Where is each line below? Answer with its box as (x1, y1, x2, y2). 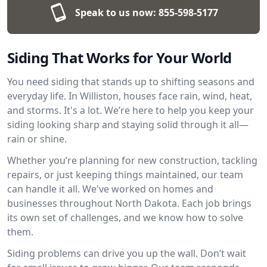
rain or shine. (7, 132, 67, 145)
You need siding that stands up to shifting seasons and (7, 75, 254, 88)
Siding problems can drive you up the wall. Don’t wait (7, 247, 246, 260)
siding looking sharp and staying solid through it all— (7, 118, 249, 131)
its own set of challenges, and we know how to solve (7, 211, 243, 224)
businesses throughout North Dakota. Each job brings (7, 197, 252, 210)
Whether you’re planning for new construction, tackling (7, 154, 257, 167)
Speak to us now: (75, 6, 156, 19)
